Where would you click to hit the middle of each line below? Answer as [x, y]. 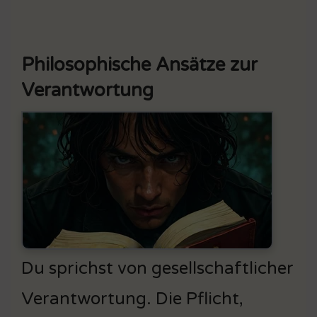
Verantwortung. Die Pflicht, [132, 299]
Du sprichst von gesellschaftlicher [157, 268]
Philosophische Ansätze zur [139, 64]
